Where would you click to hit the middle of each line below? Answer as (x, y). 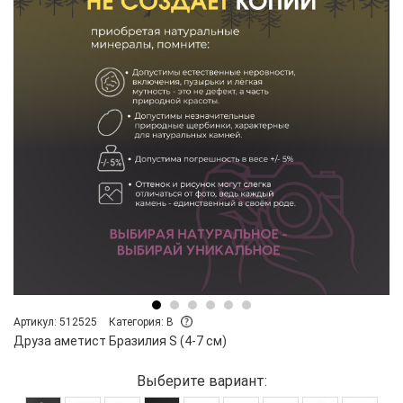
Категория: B (143, 322)
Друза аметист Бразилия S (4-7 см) (120, 340)
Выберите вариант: (201, 381)
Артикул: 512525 (55, 322)
